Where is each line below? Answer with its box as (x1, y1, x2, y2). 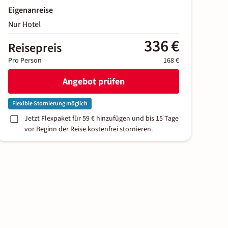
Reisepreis (8, 39, 62, 58)
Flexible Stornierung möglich (12, 99, 88, 108)
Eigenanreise (8, 5, 53, 16)
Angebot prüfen (63, 75, 125, 88)
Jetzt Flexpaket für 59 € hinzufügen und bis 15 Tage (24, 113, 179, 124)
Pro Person (8, 55, 42, 66)
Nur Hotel (8, 19, 41, 31)
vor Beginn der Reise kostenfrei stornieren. (24, 124, 153, 135)
